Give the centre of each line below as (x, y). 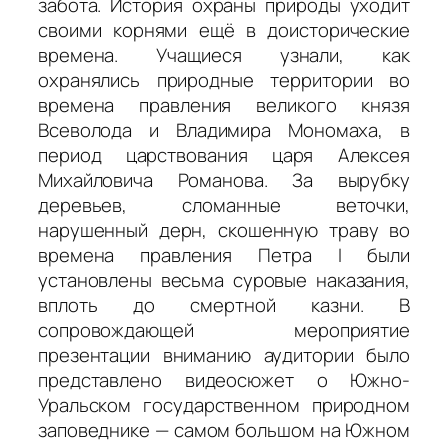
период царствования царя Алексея (224, 155)
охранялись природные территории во (224, 80)
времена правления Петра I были (224, 255)
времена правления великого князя (224, 105)
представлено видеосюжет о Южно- (224, 380)
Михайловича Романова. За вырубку (224, 180)
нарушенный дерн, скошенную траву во (224, 230)
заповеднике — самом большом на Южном (224, 430)
